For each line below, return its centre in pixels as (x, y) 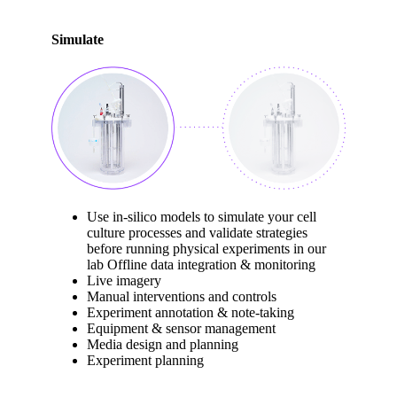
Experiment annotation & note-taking (191, 313)
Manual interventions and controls (182, 297)
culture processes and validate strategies (197, 233)
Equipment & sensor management (181, 329)
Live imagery (124, 281)
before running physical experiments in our (206, 249)
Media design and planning (163, 345)
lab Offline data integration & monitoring (201, 265)
